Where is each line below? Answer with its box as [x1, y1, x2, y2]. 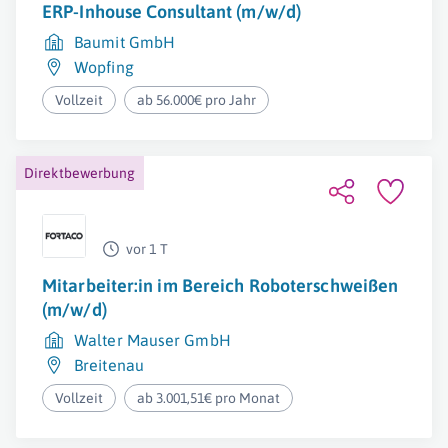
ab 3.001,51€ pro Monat [137, 390, 281, 406]
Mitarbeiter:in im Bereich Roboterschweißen [42, 275, 399, 296]
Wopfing [74, 58, 134, 76]
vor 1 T [126, 241, 168, 257]
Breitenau [74, 356, 144, 374]
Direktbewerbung [24, 165, 136, 181]
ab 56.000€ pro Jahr [137, 92, 257, 108]
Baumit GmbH [74, 33, 176, 51]
